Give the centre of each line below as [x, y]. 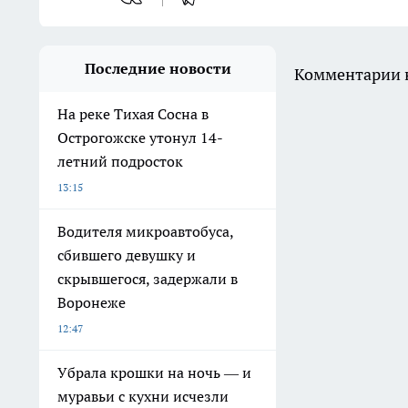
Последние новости [158, 68]
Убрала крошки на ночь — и [154, 372]
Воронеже [92, 302]
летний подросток [120, 161]
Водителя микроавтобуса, [146, 231]
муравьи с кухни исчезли [143, 396]
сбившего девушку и [127, 255]
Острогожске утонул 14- [140, 138]
